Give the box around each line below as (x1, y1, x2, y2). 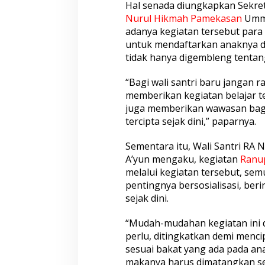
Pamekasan (190, 12, 242, 25)
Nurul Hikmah (125, 12, 188, 25)
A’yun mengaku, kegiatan (125, 153, 240, 166)
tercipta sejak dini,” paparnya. (125, 115, 256, 128)
